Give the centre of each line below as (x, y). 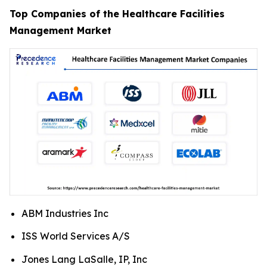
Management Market (60, 31)
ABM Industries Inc (65, 213)
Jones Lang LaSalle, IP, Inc (84, 260)
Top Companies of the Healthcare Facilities (117, 14)
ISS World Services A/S (76, 236)
